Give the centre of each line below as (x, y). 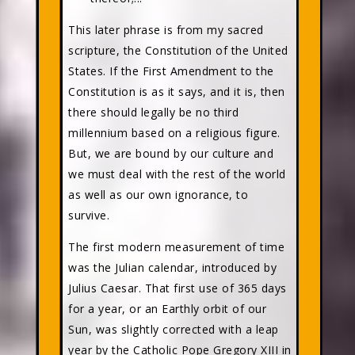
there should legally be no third (153, 112)
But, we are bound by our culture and (171, 153)
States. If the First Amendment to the (171, 71)
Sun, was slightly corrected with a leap (174, 329)
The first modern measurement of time (176, 247)
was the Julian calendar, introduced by (172, 267)
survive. (89, 215)
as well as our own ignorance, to (158, 195)
